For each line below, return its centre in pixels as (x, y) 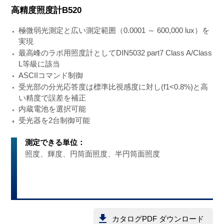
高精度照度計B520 (46, 10)
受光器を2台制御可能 (54, 120)
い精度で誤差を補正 (52, 97)
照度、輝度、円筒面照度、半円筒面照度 (93, 153)
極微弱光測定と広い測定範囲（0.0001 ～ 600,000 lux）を (114, 30)
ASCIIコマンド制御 (50, 75)
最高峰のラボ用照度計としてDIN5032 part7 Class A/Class (115, 53)
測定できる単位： (55, 142)
